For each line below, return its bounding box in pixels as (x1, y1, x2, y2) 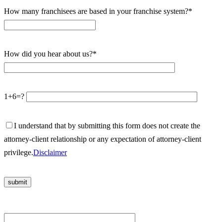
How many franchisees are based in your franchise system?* (4, 6, 192, 15)
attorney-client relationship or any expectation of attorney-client (4, 134, 201, 143)
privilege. (4, 148, 33, 157)
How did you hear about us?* (4, 49, 97, 58)
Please (4, 207, 24, 216)
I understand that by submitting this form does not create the (14, 121, 200, 130)
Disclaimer (33, 148, 67, 157)
